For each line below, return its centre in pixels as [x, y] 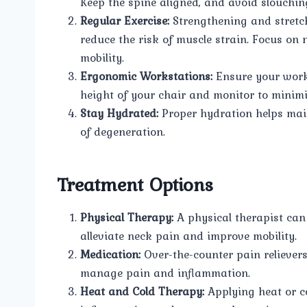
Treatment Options [135, 184]
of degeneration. [123, 131]
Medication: [110, 254]
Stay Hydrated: [119, 113]
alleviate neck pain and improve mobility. [188, 235]
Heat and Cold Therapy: [142, 291]
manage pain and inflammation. [165, 272]
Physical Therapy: [127, 217]
